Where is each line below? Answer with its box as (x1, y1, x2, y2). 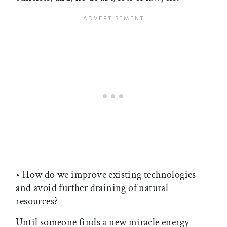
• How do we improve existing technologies (16, 168, 196, 181)
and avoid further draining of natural (16, 181, 169, 195)
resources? (16, 194, 58, 208)
